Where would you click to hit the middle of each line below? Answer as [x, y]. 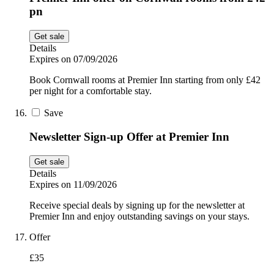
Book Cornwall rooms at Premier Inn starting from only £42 [145, 80]
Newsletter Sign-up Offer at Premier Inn [129, 136]
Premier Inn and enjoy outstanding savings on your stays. [139, 216]
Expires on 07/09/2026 [73, 59]
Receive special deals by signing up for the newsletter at [137, 205]
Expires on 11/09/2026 [73, 184]
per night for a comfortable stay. [91, 91]
